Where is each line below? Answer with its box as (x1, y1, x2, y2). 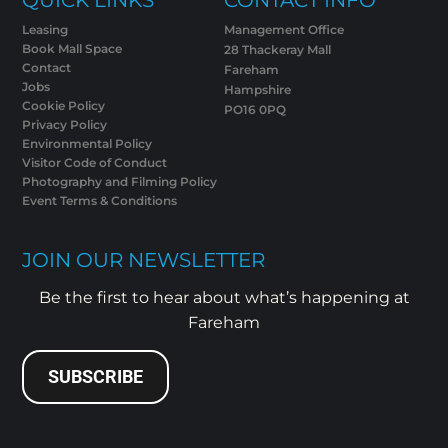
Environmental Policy (22, 135, 153, 151)
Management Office (224, 21, 344, 37)
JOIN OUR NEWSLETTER (22, 248, 266, 273)
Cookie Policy (22, 97, 106, 113)
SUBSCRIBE (48, 366, 144, 388)
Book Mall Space (22, 40, 123, 56)
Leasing (22, 21, 69, 37)
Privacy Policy (22, 116, 108, 132)
